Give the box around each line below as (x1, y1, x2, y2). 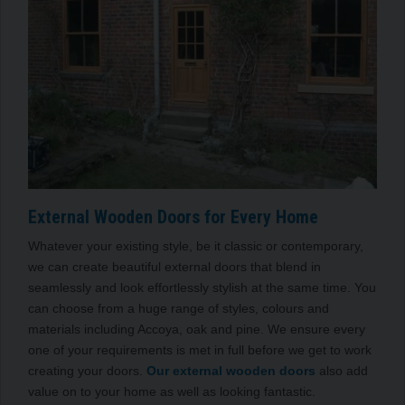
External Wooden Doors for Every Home (28, 205, 318, 228)
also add (316, 363, 368, 378)
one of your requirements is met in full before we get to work (28, 342, 372, 357)
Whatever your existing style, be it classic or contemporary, (28, 238, 363, 253)
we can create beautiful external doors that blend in (28, 259, 321, 274)
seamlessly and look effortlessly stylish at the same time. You (28, 279, 376, 295)
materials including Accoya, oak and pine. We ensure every (28, 321, 365, 336)
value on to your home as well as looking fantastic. (28, 383, 316, 399)
